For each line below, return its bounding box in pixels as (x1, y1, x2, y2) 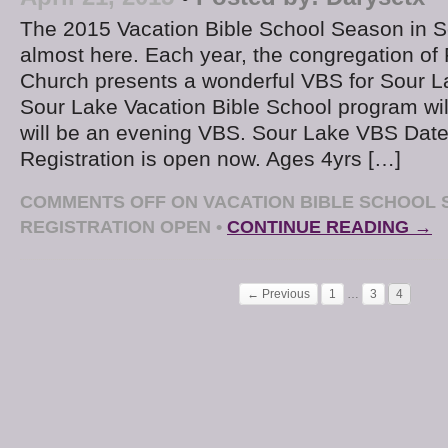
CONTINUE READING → (227, 216, 432, 238)
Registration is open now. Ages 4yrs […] (20, 147, 401, 172)
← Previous (247, 287, 310, 302)
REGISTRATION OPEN (20, 216, 211, 238)
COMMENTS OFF (20, 191, 166, 213)
